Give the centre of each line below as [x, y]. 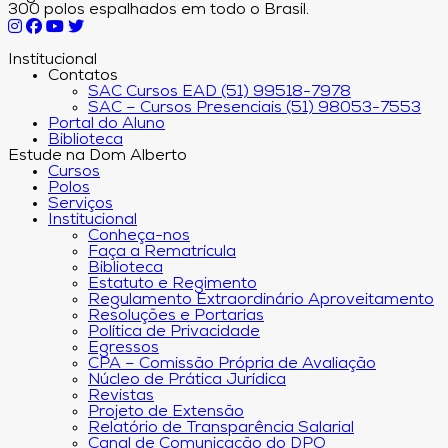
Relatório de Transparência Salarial [221, 427]
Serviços [80, 203]
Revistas [121, 395]
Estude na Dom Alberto [97, 155]
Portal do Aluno [106, 123]
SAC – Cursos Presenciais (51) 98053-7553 [254, 107]
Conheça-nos [139, 235]
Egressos [123, 347]
